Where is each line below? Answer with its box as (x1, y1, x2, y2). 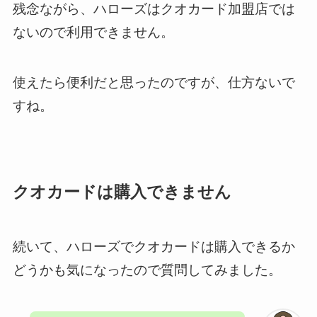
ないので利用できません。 (12, 25, 174, 40)
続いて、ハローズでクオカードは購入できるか (12, 239, 295, 255)
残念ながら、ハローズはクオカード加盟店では (12, 1, 295, 17)
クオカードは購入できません (12, 183, 231, 202)
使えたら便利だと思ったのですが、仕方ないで (12, 74, 295, 90)
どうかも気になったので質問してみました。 (12, 263, 282, 278)
